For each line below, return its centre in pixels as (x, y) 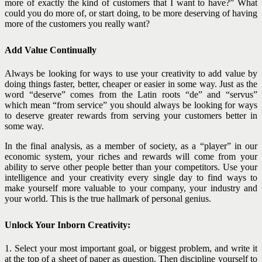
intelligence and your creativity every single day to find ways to (131, 177)
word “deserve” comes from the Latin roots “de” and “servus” (131, 94)
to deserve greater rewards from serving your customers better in (131, 115)
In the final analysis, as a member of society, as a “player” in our (131, 146)
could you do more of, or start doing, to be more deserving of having (131, 13)
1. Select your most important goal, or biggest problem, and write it (131, 248)
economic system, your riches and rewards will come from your (131, 156)
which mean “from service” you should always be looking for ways (131, 105)
